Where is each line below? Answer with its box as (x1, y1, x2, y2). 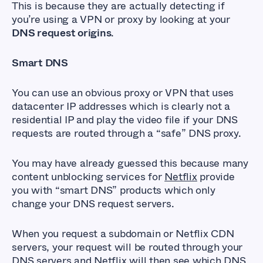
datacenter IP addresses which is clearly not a (12, 98, 230, 114)
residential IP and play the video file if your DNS (12, 112, 238, 127)
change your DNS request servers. (12, 195, 174, 211)
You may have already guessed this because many (12, 155, 248, 171)
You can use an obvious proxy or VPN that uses (12, 85, 234, 100)
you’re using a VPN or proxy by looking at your (12, 11, 230, 27)
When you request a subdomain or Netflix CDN (12, 225, 234, 241)
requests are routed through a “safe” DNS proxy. (12, 125, 241, 141)
